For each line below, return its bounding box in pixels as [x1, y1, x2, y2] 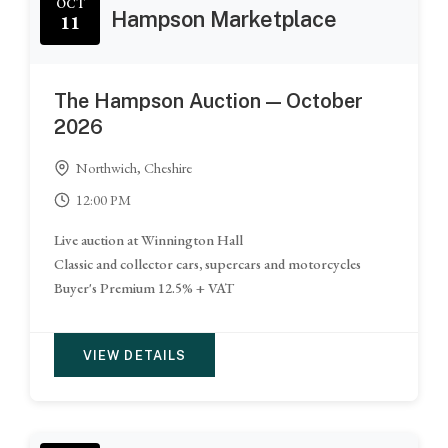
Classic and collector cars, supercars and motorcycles [54, 254, 362, 274]
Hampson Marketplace [111, 6, 337, 33]
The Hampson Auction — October [54, 89, 364, 114]
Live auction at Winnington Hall [54, 230, 244, 250]
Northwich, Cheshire [76, 158, 193, 178]
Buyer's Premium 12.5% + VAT [54, 278, 235, 298]
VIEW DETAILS [83, 347, 186, 363]
